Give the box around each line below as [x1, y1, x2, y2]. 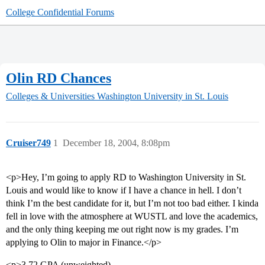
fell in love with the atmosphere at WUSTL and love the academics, [6, 211, 258, 222]
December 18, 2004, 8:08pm [63, 138, 170, 148]
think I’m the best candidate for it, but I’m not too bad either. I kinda [6, 198, 258, 209]
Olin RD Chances [6, 70, 111, 86]
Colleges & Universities [6, 91, 95, 102]
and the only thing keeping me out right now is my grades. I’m [6, 224, 238, 235]
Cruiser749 [6, 138, 51, 148]
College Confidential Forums [6, 7, 114, 17]
